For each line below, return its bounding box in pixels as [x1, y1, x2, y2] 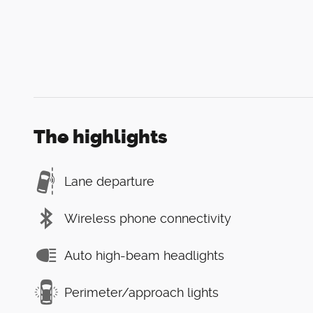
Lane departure [64, 173, 154, 189]
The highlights [34, 126, 168, 149]
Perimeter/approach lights [64, 284, 219, 300]
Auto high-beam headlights [64, 247, 224, 263]
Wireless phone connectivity [64, 210, 231, 226]
